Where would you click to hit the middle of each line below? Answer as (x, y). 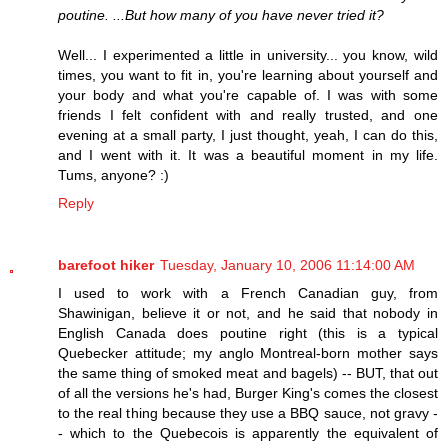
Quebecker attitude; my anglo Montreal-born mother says (248, 352)
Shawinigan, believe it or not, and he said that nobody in (248, 312)
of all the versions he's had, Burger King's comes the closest (248, 392)
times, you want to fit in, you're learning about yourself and (248, 74)
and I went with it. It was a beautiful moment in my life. (248, 154)
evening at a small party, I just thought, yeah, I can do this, (248, 134)
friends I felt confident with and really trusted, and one (248, 114)
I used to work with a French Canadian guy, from (248, 292)
